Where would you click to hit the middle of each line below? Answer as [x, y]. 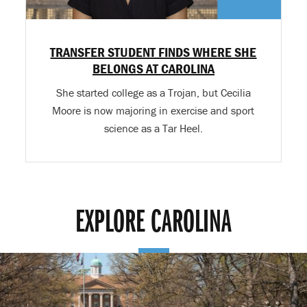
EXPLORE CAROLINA [153, 224]
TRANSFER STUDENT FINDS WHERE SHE [153, 52]
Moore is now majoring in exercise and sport [153, 111]
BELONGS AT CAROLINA [153, 69]
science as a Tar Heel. [153, 128]
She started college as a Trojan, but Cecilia [153, 93]
